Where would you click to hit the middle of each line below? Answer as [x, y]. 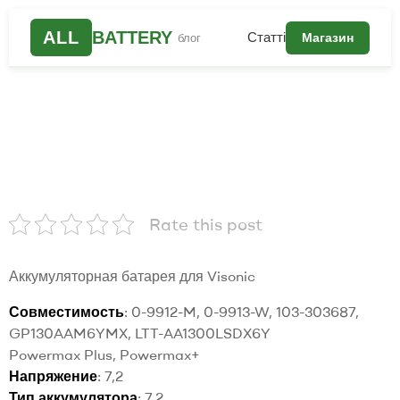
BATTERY [132, 37]
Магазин [328, 37]
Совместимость [67, 312]
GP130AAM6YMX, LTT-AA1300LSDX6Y [142, 333]
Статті [267, 37]
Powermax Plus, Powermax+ [106, 354]
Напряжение [53, 376]
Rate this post [206, 224]
